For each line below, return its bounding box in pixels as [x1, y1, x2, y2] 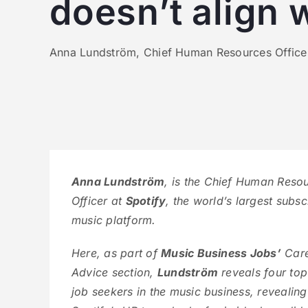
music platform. [71, 213, 156, 227]
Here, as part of [71, 246, 162, 260]
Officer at [71, 194, 126, 208]
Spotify [125, 194, 166, 208]
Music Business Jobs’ [161, 246, 281, 260]
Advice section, [71, 265, 157, 279]
